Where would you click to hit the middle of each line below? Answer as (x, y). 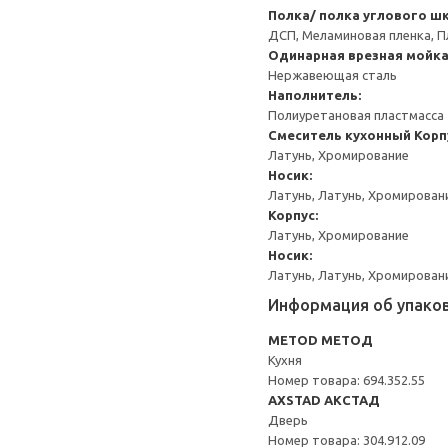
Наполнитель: (314, 95)
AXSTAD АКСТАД (324, 400)
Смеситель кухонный (339, 135)
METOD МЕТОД (320, 340)
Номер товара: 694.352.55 (346, 380)
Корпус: (293, 215)
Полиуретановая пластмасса (356, 115)
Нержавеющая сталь (332, 75)
